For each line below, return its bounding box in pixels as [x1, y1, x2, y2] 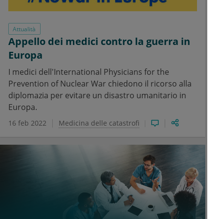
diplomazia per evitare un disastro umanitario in [8, 90, 186, 101]
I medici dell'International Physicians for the [8, 66, 169, 78]
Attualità [13, 24, 36, 33]
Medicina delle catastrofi [59, 118, 139, 128]
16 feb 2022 [8, 118, 46, 128]
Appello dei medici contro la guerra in [8, 35, 190, 48]
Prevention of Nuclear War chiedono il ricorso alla [8, 78, 192, 89]
